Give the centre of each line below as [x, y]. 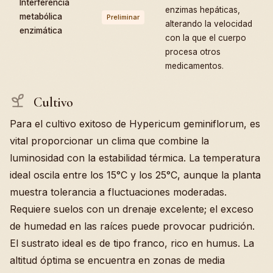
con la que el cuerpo [206, 37]
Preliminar [123, 17]
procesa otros [193, 51]
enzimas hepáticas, [203, 9]
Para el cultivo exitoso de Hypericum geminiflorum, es [135, 123]
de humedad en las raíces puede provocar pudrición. [132, 226]
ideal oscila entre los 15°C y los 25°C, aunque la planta [135, 175]
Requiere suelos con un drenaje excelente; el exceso [132, 209]
